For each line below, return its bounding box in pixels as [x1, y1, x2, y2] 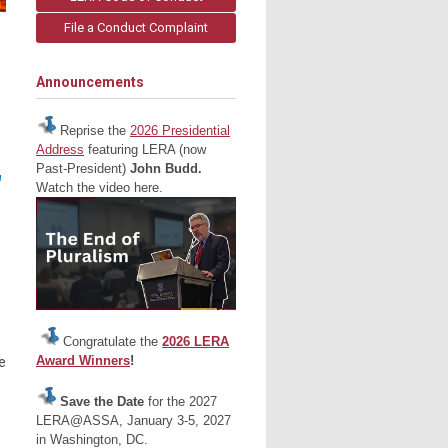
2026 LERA [162, 333, 229, 349]
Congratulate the [59, 333, 162, 349]
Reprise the [56, 123, 130, 139]
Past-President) [36, 161, 130, 177]
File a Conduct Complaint [64, 20, 208, 35]
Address [36, 142, 84, 158]
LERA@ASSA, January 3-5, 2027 [36, 413, 231, 429]
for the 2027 [148, 394, 217, 410]
